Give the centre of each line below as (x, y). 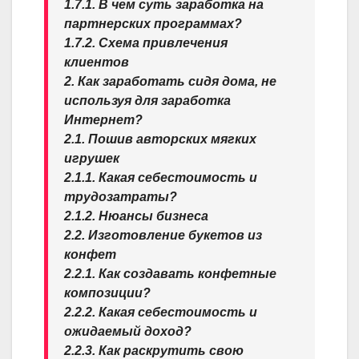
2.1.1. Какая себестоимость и (161, 178)
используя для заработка (147, 101)
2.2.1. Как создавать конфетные (170, 274)
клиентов (97, 63)
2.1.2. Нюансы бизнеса (136, 216)
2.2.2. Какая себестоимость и (161, 313)
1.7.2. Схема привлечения (146, 43)
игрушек (92, 159)
